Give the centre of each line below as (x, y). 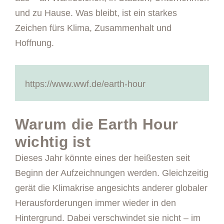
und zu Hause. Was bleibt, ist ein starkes (96, 13)
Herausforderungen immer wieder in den (95, 203)
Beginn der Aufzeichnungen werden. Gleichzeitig (112, 173)
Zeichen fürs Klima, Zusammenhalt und (93, 28)
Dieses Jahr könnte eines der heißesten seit (102, 158)
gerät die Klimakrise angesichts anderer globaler (111, 188)
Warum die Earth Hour (97, 124)
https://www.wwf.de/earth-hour (85, 84)
